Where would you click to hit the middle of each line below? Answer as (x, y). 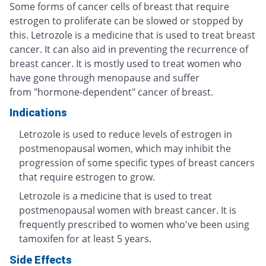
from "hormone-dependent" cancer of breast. (111, 92)
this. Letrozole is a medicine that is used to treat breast (132, 35)
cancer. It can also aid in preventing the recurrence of (129, 49)
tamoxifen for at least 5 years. (85, 238)
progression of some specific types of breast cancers (137, 162)
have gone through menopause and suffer (104, 77)
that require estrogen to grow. (87, 177)
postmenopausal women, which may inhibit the (125, 148)
